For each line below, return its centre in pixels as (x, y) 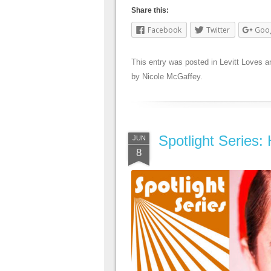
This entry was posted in (175, 62)
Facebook (165, 30)
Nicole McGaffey (171, 77)
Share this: (150, 11)
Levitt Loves (241, 62)
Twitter (218, 30)
